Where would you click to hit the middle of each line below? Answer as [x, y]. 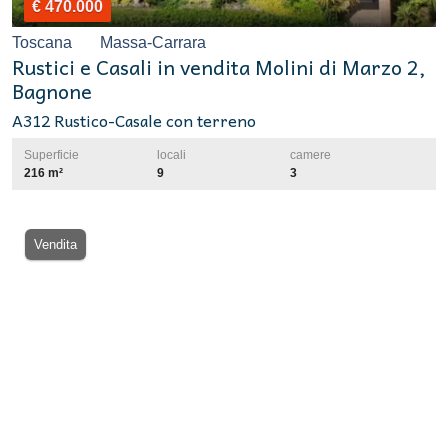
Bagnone [52, 90]
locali [171, 154]
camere [310, 154]
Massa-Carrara [151, 42]
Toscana [44, 42]
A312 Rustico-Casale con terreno [134, 119]
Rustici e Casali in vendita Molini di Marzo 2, [219, 66]
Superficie [51, 154]
